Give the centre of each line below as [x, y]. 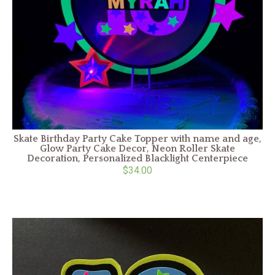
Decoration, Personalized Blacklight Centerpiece [137, 159]
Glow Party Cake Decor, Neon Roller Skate [137, 149]
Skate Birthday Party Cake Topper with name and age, [137, 139]
